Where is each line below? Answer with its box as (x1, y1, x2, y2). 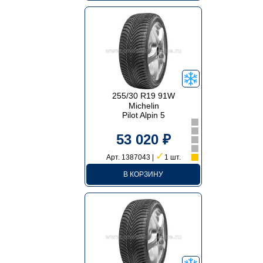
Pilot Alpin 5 (122, 110, 166, 120)
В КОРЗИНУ (123, 170, 164, 178)
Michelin (128, 101, 159, 110)
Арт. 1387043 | (106, 153, 156, 161)
